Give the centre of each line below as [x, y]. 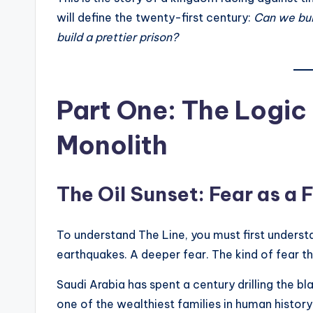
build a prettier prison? [117, 37]
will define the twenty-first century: [155, 18]
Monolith [112, 146]
